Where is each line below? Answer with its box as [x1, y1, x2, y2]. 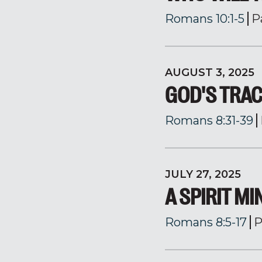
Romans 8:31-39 [165, 113, 253, 127]
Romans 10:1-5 [165, 12, 244, 26]
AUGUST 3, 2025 [165, 66, 254, 79]
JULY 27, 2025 [165, 168, 241, 181]
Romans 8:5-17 [165, 215, 247, 229]
